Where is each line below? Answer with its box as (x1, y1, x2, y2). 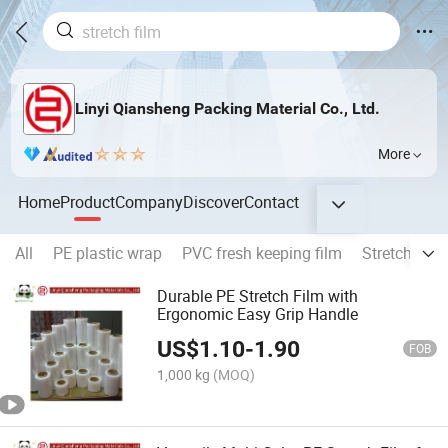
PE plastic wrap (53, 242, 162, 265)
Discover (183, 190, 245, 213)
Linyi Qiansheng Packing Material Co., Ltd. (74, 99, 380, 119)
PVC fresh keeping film (182, 242, 342, 265)
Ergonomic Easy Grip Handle (157, 303, 359, 326)
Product (60, 190, 116, 213)
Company (115, 190, 184, 213)
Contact (244, 190, 300, 213)
